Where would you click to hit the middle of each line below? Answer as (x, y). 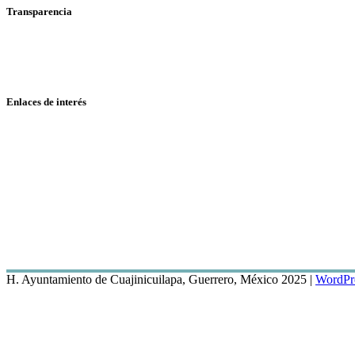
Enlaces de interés (46, 102)
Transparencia (39, 12)
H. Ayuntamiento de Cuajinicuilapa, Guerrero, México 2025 (157, 279)
